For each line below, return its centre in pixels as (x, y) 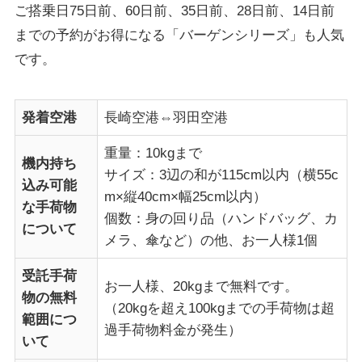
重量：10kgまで (154, 154)
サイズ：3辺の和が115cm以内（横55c (222, 175)
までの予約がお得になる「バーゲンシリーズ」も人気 (179, 36)
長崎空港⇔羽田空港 (166, 118)
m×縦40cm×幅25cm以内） (186, 197)
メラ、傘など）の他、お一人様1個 (211, 241)
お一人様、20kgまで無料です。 (202, 287)
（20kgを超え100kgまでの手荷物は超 (220, 309)
